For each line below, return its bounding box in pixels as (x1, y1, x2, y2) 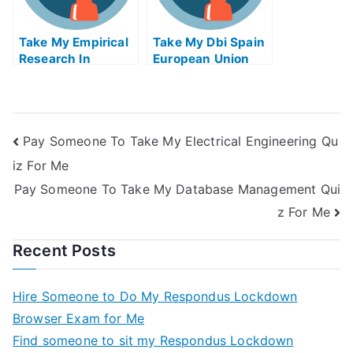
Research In (19, 51, 91, 66)
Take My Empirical (19, 35, 128, 50)
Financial (19, 68, 74, 83)
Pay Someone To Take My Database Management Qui (13, 180, 340, 197)
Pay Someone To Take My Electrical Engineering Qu (23, 132, 338, 149)
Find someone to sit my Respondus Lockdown (13, 333, 294, 349)
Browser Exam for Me (13, 310, 145, 327)
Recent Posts (13, 241, 116, 261)
